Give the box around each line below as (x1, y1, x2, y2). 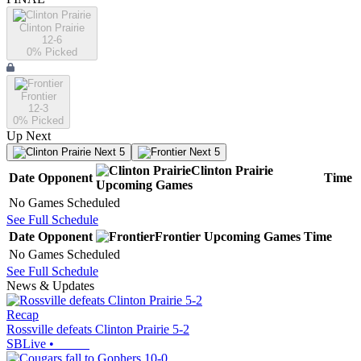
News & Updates (6, 279, 94, 293)
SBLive (6, 337, 46, 351)
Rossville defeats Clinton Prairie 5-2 (6, 322, 189, 337)
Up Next (6, 129, 51, 143)
